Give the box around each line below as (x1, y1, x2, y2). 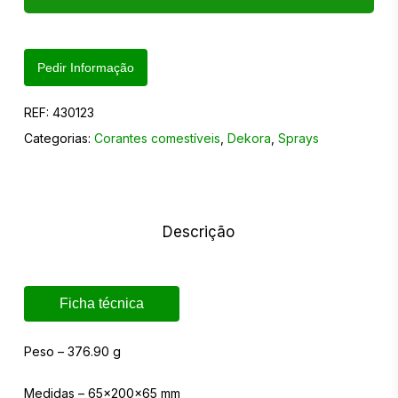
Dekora (227, 131, 271, 146)
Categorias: (23, 131, 94, 146)
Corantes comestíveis (93, 131, 220, 146)
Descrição (163, 223, 235, 241)
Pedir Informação (36, 60, 134, 75)
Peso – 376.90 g (23, 344, 121, 360)
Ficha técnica (59, 296, 144, 312)
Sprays (277, 131, 319, 146)
